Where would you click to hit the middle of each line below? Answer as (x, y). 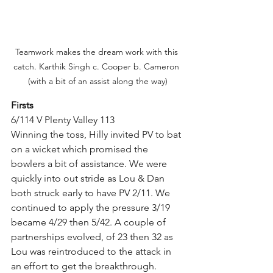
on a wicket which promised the (81, 149)
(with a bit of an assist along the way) (97, 81)
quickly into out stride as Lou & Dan (89, 178)
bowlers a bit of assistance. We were (90, 163)
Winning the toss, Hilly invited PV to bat (97, 134)
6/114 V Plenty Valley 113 (63, 119)
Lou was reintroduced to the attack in (92, 251)
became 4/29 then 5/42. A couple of (90, 222)
